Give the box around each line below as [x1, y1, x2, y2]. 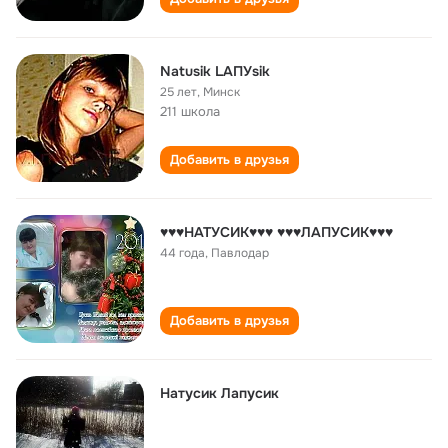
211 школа [160, 103, 220, 120]
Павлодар [211, 245, 269, 261]
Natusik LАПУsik [160, 62, 270, 80]
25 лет [160, 84, 197, 100]
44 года [160, 245, 205, 261]
